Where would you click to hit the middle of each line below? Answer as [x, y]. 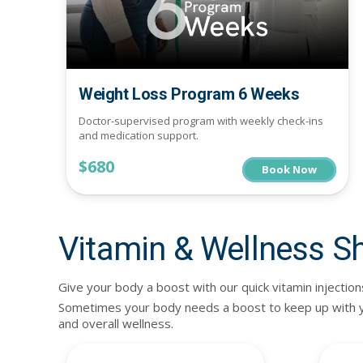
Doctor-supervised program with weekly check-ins [201, 121]
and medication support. [139, 136]
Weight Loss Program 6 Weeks [189, 94]
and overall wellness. [116, 323]
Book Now [289, 169]
